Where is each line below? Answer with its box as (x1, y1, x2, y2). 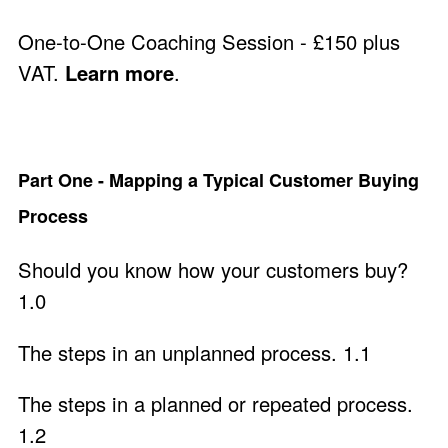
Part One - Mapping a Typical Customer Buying (18, 167, 419, 194)
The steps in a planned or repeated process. (18, 388, 413, 418)
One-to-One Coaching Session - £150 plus (18, 26, 400, 56)
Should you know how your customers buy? (18, 255, 408, 285)
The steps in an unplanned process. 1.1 (18, 337, 371, 367)
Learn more (65, 57, 174, 87)
